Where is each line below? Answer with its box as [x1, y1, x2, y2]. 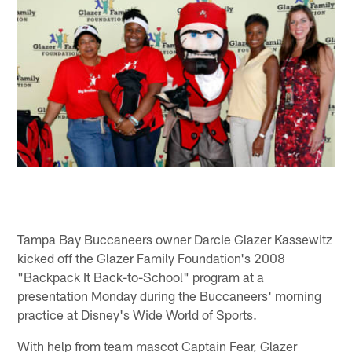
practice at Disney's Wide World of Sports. [17, 306, 258, 322]
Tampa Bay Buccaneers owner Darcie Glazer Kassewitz [17, 230, 333, 247]
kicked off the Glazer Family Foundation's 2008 [17, 249, 286, 266]
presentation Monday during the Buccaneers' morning [17, 287, 322, 303]
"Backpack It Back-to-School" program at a [17, 268, 265, 284]
